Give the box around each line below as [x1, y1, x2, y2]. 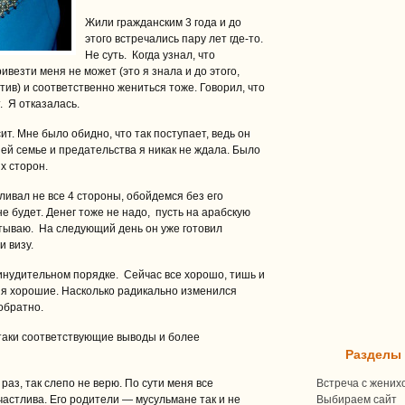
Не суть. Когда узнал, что [85, 49, 215, 61]
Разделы [345, 347, 401, 362]
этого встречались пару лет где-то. [85, 33, 263, 45]
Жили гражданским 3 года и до [85, 16, 241, 29]
